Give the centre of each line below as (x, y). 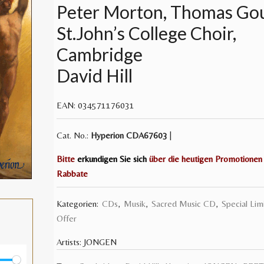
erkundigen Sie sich (112, 159)
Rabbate (72, 174)
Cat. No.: (74, 135)
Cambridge (100, 54)
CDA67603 (146, 135)
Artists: (69, 242)
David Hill (95, 75)
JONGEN (99, 242)
